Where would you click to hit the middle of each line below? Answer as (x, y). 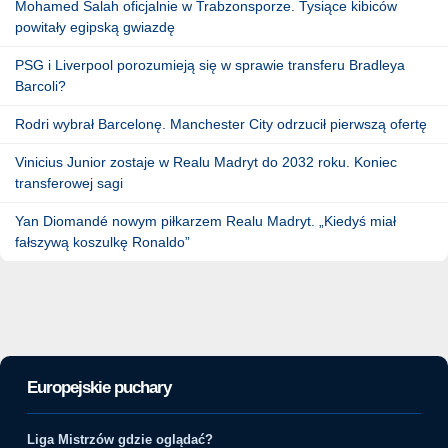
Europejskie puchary (99, 387)
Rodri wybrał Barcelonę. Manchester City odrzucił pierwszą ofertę (221, 123)
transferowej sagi (69, 182)
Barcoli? (40, 85)
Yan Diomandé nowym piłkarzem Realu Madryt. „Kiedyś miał (205, 220)
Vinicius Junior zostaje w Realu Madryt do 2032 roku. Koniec (206, 161)
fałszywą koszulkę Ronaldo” (102, 241)
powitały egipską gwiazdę (95, 26)
